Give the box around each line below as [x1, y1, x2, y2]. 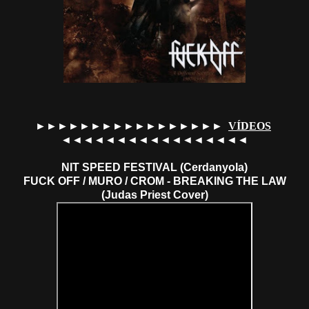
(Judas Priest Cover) [101, 188, 208, 201]
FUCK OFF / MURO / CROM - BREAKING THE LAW [23, 175, 286, 187]
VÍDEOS [228, 119, 271, 132]
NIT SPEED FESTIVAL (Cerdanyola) [61, 161, 248, 173]
